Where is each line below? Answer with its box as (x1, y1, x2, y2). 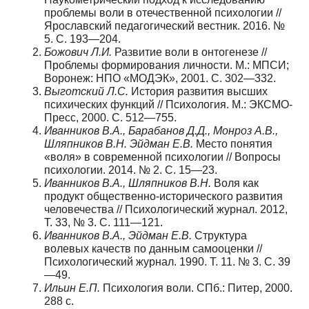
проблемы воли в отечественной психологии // (44, 6, 281, 19)
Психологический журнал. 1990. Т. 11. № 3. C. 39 (44, 255, 290, 268)
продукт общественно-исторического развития (44, 190, 283, 202)
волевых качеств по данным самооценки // (44, 242, 262, 255)
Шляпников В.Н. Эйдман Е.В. (44, 137, 193, 150)
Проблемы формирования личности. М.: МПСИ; (44, 59, 289, 71)
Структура (192, 229, 247, 241)
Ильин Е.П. (44, 281, 100, 294)
